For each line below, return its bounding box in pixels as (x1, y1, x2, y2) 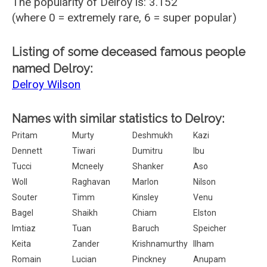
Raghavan (72, 177, 111, 187)
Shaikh (72, 208, 98, 218)
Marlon (132, 177, 159, 187)
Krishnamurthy (132, 239, 188, 249)
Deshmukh (132, 131, 173, 140)
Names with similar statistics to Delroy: (12, 111, 224, 126)
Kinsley (132, 193, 159, 202)
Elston (193, 208, 216, 218)
